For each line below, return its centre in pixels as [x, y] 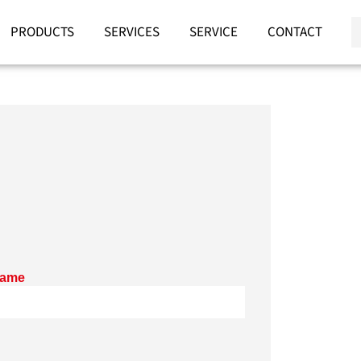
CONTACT [295, 32]
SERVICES [131, 32]
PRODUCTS [42, 32]
